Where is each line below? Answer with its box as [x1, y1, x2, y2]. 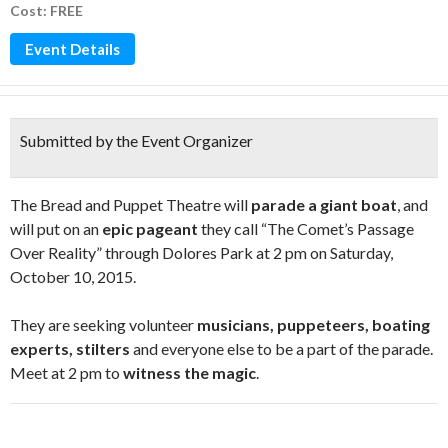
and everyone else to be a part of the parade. [130, 339, 433, 358]
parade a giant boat [251, 195, 397, 214]
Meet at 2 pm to [10, 363, 123, 382]
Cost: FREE [10, 2, 83, 19]
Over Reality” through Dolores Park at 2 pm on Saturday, [10, 243, 393, 262]
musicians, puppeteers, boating [197, 315, 430, 334]
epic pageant [99, 219, 198, 238]
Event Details [25, 40, 120, 58]
